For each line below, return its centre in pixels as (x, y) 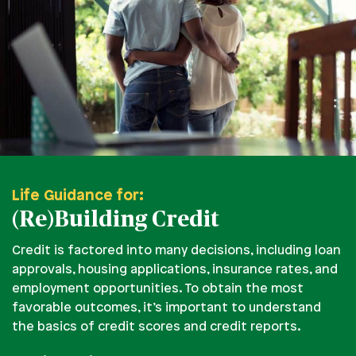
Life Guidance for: (78, 197)
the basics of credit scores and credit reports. (157, 327)
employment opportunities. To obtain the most (158, 289)
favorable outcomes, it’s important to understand (166, 308)
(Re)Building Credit (116, 221)
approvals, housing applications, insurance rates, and (175, 270)
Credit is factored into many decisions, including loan (176, 251)
